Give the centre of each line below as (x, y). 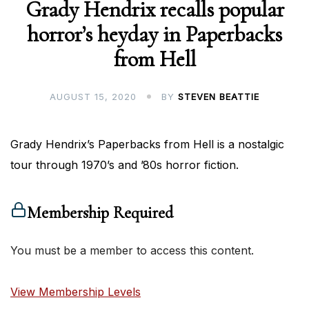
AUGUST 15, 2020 (93, 97)
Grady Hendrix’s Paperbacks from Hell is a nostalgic (147, 144)
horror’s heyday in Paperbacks (154, 34)
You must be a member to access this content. (132, 251)
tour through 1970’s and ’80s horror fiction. (124, 165)
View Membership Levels (76, 292)
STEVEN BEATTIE (219, 97)
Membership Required (100, 213)
